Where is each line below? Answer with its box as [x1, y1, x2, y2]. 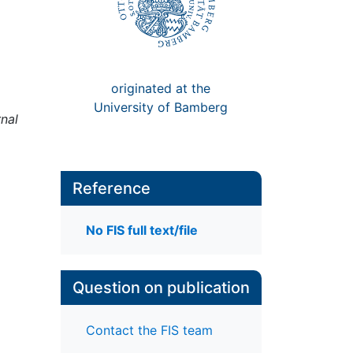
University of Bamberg [94, 98, 229, 115]
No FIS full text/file [85, 222, 198, 239]
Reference [72, 179, 150, 198]
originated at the [111, 80, 211, 96]
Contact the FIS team [85, 321, 213, 338]
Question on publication [72, 278, 250, 298]
